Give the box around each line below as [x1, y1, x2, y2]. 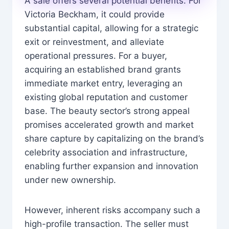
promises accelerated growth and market [25, 119, 194, 130]
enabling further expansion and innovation [25, 161, 198, 171]
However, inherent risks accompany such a [25, 204, 200, 215]
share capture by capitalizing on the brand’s [25, 133, 204, 144]
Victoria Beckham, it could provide [25, 9, 165, 19]
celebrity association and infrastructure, [25, 147, 188, 157]
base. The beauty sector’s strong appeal [25, 105, 190, 116]
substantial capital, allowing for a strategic [25, 22, 198, 33]
